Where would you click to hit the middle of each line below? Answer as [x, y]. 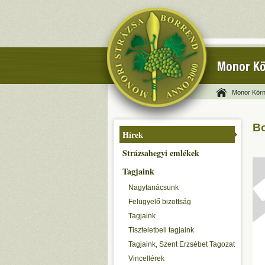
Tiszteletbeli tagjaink [161, 230]
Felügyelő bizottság [160, 202]
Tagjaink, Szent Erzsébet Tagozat [182, 244]
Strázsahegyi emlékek [161, 153]
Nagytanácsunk [153, 188]
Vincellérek [146, 258]
